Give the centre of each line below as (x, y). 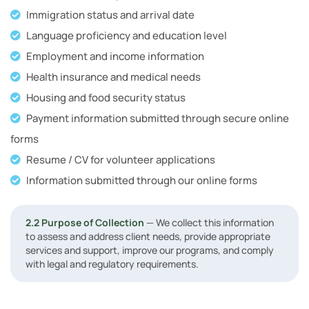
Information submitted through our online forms (142, 180)
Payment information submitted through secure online (158, 118)
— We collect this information (209, 222)
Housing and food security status (106, 98)
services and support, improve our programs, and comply (150, 250)
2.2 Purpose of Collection (85, 222)
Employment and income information (115, 56)
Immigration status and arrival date (110, 15)
